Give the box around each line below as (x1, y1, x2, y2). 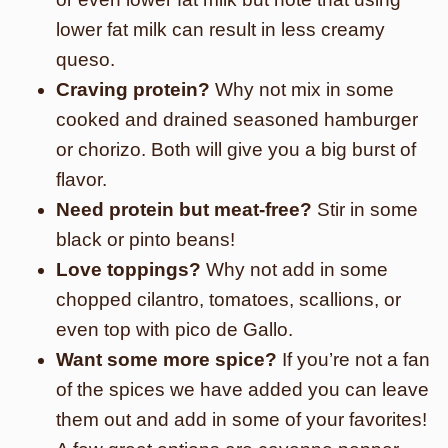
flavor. (56, 169, 107, 190)
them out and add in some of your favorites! (56, 409, 427, 430)
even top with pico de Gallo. (56, 319, 293, 340)
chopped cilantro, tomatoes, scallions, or (56, 289, 401, 310)
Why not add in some (201, 259, 388, 280)
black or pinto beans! (56, 229, 235, 250)
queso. (56, 49, 115, 70)
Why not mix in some (210, 79, 394, 100)
